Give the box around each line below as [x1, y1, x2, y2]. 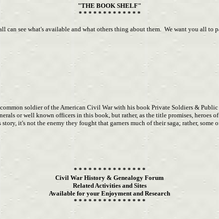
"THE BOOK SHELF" [78, 2, 141, 9]
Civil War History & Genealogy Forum [55, 174, 164, 181]
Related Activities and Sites [72, 182, 147, 189]
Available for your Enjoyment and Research [49, 190, 170, 197]
